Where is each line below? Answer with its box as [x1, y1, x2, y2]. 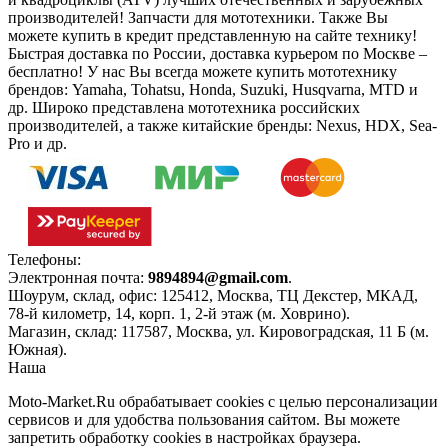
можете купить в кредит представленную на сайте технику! [8, 27, 417, 45]
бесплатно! [8, 63, 83, 81]
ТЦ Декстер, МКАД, [277, 287, 418, 305]
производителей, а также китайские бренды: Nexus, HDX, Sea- [8, 117, 437, 135]
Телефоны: [8, 251, 85, 269]
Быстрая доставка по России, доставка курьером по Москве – [8, 45, 427, 63]
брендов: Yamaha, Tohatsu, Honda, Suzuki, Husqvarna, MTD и [8, 81, 418, 99]
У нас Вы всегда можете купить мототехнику [83, 63, 397, 81]
